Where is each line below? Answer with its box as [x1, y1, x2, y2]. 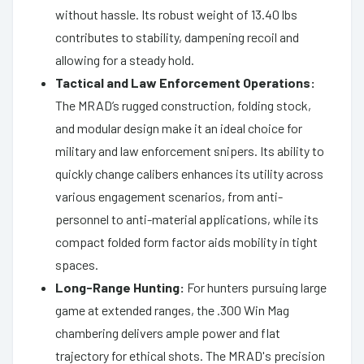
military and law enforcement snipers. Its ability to [55, 142, 324, 158]
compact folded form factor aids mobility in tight [55, 233, 318, 249]
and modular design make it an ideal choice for [55, 119, 302, 136]
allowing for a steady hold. [55, 51, 194, 67]
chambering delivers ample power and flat [55, 324, 280, 340]
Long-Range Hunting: [55, 279, 184, 295]
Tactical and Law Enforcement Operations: [55, 74, 315, 90]
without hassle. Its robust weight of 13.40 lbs [55, 6, 297, 22]
